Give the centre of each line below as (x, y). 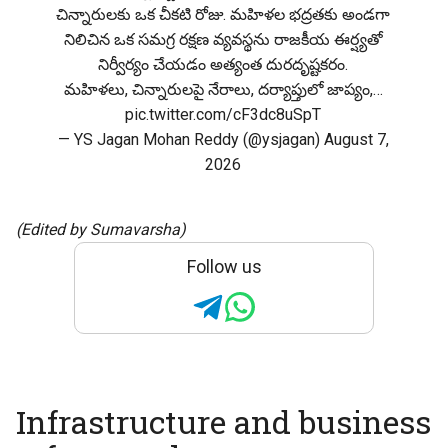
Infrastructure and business (223, 422)
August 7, (356, 140)
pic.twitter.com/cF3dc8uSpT (223, 115)
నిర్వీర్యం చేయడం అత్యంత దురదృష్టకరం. (223, 65)
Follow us (224, 267)
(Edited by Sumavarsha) (101, 230)
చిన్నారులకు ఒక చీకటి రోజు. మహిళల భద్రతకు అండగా (223, 15)
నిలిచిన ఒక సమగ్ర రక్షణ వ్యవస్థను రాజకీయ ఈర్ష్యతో (223, 40)
